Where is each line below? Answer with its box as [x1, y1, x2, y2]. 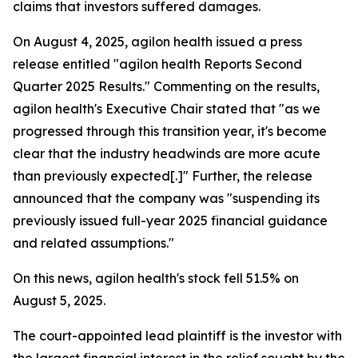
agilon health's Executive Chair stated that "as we [13, 101, 320, 117]
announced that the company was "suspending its [13, 190, 320, 207]
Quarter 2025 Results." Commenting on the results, [13, 78, 320, 95]
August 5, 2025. [13, 292, 105, 309]
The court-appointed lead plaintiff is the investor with [13, 328, 342, 344]
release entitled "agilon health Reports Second [13, 56, 302, 73]
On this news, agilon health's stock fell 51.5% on [13, 270, 299, 287]
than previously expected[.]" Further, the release [13, 168, 312, 185]
